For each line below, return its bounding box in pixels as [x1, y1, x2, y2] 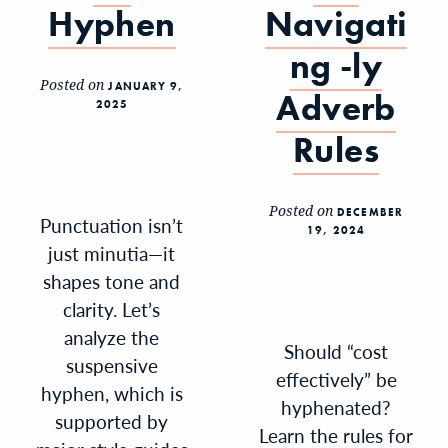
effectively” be [275, 365, 397, 393]
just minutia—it [48, 239, 176, 267]
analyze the [64, 323, 160, 351]
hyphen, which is [40, 379, 183, 407]
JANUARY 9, [108, 78, 184, 93]
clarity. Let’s [63, 295, 161, 323]
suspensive [65, 351, 158, 379]
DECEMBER [337, 204, 403, 219]
